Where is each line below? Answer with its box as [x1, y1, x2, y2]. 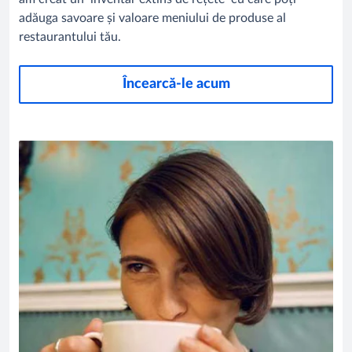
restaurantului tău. [19, 31, 121, 44]
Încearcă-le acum [122, 77, 230, 92]
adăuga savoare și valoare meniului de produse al [19, 12, 286, 25]
